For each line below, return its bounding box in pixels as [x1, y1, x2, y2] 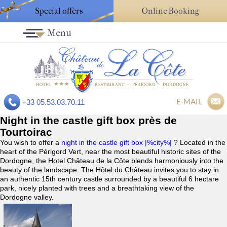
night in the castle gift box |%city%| [61, 138, 174, 147]
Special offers [35, 6, 83, 16]
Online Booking [141, 6, 199, 16]
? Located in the [174, 138, 225, 147]
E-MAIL [176, 97, 202, 106]
